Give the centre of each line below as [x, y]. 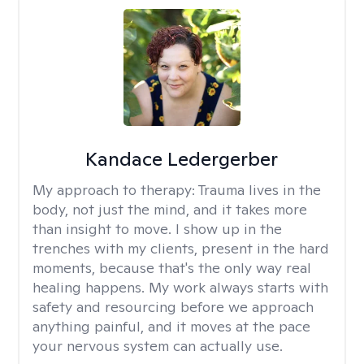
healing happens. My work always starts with [180, 287]
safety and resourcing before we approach [173, 307]
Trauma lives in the [260, 190]
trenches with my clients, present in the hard [181, 248]
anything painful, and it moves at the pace [171, 326]
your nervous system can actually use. [158, 346]
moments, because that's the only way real [172, 268]
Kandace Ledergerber [182, 159]
